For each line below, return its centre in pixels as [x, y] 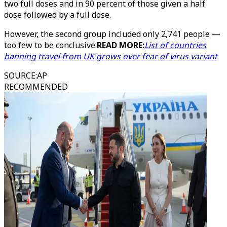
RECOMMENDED [36, 87]
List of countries [175, 45]
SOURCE [20, 75]
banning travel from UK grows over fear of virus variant [111, 56]
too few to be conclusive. [50, 45]
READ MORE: [121, 45]
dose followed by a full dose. [59, 15]
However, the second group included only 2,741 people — [112, 34]
